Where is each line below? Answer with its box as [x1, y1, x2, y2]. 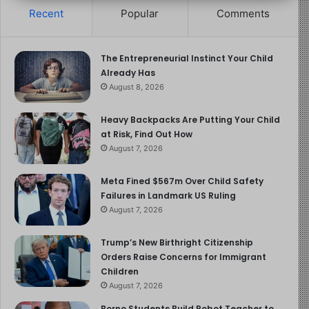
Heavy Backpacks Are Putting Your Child [101, 114, 280, 126]
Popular [121, 7, 159, 21]
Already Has [101, 67, 155, 79]
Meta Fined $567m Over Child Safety [101, 175, 263, 188]
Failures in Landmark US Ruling [101, 190, 236, 202]
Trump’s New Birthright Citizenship [101, 237, 253, 249]
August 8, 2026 [109, 82, 164, 92]
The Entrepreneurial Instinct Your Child [101, 52, 273, 65]
